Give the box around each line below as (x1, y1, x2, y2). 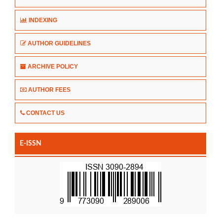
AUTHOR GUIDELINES (28, 39, 91, 47)
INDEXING (29, 16, 57, 24)
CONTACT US (26, 109, 65, 116)
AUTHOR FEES (28, 86, 71, 93)
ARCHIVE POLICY (28, 63, 78, 70)
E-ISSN (20, 140, 41, 147)
